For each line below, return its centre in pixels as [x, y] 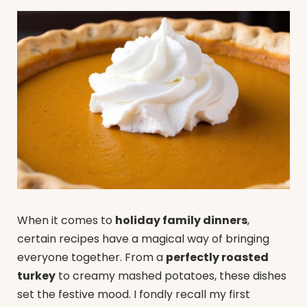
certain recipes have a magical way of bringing [143, 239]
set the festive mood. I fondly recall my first [134, 295]
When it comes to [66, 221]
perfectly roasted [217, 258]
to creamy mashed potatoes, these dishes [171, 276]
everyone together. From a [91, 258]
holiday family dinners [181, 221]
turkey [36, 276]
